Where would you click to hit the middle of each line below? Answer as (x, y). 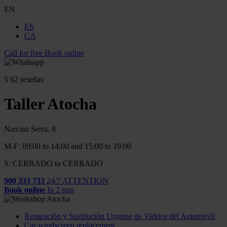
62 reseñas (27, 79)
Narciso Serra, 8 (30, 129)
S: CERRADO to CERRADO (53, 163)
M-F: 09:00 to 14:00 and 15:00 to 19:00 (68, 146)
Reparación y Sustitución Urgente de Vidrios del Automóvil (120, 216)
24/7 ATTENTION (78, 180)
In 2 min (61, 190)
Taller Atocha (50, 104)
